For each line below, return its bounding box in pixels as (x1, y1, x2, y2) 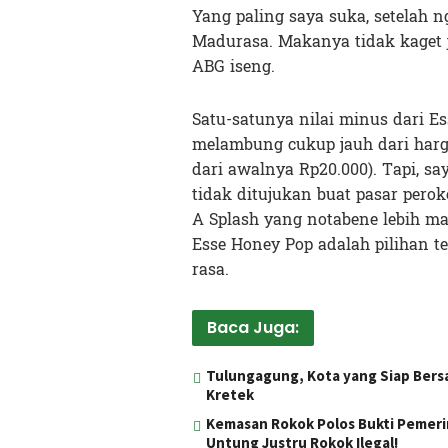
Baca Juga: (207, 315, 299, 339)
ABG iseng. (192, 51, 275, 81)
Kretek (206, 384, 254, 404)
